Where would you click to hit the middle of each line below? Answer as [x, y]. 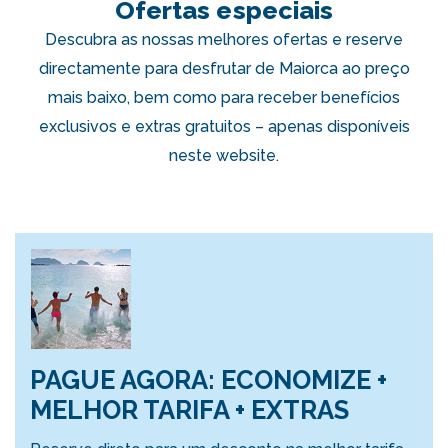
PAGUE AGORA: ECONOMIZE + [208, 380]
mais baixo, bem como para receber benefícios [224, 97]
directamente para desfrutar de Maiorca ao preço [224, 68]
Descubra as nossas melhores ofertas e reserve [224, 39]
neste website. [224, 155]
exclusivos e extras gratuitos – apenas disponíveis [224, 126]
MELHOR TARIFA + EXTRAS [189, 410]
